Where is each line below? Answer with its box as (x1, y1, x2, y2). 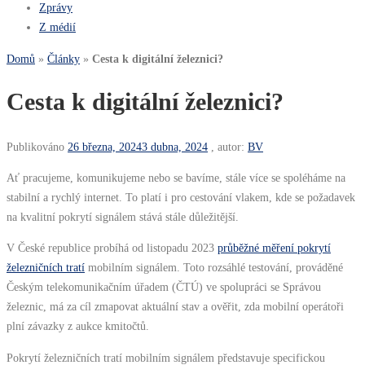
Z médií (39, 20, 76, 34)
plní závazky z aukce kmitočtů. (7, 319, 149, 333)
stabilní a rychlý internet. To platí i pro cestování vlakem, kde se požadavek (7, 191, 355, 204)
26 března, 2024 (68, 139, 142, 153)
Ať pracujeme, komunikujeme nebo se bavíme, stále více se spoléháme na (7, 171, 345, 185)
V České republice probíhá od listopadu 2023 (7, 241, 218, 255)
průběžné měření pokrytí (218, 241, 331, 255)
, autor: (208, 139, 248, 153)
